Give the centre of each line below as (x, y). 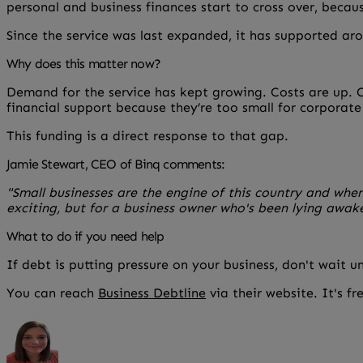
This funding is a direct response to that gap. (147, 135)
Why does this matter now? (83, 63)
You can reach (52, 293)
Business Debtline (152, 293)
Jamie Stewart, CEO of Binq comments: (116, 164)
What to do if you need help (85, 236)
